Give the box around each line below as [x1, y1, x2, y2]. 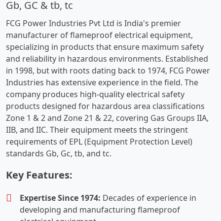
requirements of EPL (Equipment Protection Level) [6, 136, 192, 147]
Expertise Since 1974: [20, 192, 101, 203]
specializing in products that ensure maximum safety [6, 41, 204, 52]
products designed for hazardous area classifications [6, 101, 205, 111]
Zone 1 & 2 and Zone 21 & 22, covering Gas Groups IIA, [6, 112, 209, 123]
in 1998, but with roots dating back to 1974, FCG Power [6, 65, 210, 76]
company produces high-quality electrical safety [6, 89, 184, 100]
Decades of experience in [101, 192, 196, 203]
